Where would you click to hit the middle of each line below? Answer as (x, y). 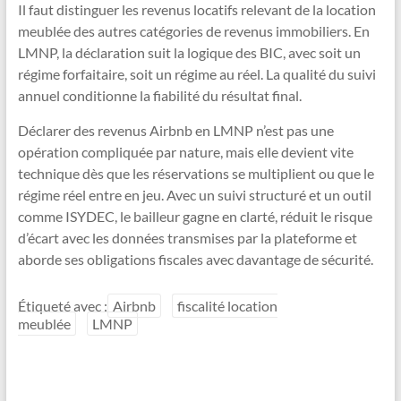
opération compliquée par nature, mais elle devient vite (185, 152)
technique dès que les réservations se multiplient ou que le (196, 174)
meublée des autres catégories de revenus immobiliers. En (193, 31)
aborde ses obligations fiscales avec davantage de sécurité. (195, 260)
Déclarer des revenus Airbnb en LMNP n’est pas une (175, 131)
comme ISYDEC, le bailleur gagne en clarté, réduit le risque (195, 217)
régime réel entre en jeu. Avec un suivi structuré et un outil (194, 195)
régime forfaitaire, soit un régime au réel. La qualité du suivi (196, 74)
